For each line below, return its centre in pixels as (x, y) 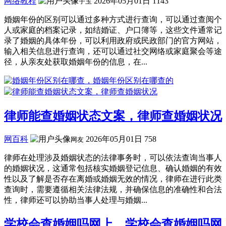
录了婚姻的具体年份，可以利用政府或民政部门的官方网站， (113, 40)
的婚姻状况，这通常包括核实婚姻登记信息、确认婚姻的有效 (113, 168)
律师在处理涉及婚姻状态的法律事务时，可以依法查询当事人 (113, 157)
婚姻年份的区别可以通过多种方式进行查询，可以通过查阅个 (113, 19)
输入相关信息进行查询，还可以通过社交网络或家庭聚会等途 (113, 51)
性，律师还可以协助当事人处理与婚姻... (76, 200)
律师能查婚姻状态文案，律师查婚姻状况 (113, 116)
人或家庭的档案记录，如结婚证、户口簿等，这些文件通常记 (113, 30)
